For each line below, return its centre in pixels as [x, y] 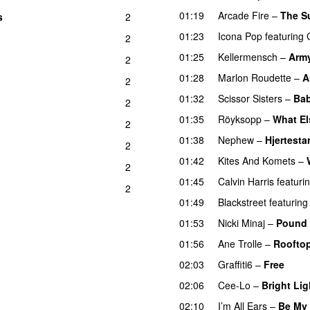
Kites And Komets [257, 160]
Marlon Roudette [255, 77]
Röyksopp [240, 119]
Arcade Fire [244, 15]
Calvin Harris [246, 181]
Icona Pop [240, 36]
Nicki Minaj [241, 222]
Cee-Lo [234, 285]
